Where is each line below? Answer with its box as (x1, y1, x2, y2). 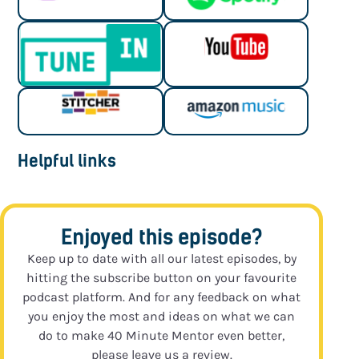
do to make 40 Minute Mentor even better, (38, 328, 285, 344)
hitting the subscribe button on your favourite (26, 270, 297, 286)
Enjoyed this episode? (60, 225, 263, 250)
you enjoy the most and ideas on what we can (28, 309, 296, 325)
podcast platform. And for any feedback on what (22, 289, 301, 305)
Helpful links (18, 151, 117, 171)
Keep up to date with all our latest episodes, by (26, 251, 296, 267)
